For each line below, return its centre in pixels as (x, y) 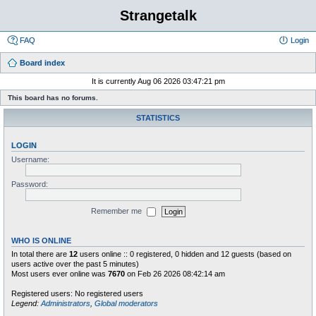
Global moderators (126, 303)
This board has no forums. (53, 98)
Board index (42, 63)
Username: (30, 159)
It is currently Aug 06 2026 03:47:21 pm (158, 81)
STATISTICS (158, 118)
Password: (30, 184)
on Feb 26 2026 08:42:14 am (175, 273)
